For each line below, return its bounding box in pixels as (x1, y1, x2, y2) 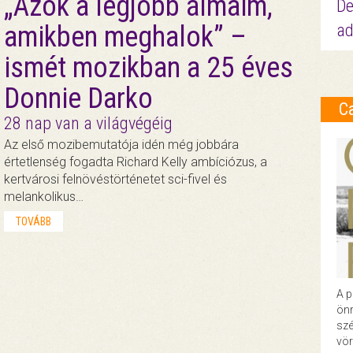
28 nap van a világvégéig (3, 113, 173, 133)
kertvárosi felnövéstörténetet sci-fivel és (3, 171, 227, 187)
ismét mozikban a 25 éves (3, 50, 293, 84)
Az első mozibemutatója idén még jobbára (3, 136, 239, 152)
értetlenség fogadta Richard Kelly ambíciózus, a (3, 154, 267, 169)
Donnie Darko (3, 81, 153, 115)
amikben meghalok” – (3, 20, 247, 54)
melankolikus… (3, 188, 84, 204)
